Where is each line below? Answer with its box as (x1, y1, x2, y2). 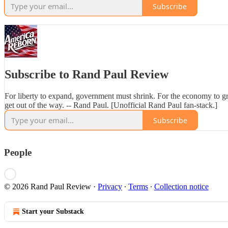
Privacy (98, 182, 122, 191)
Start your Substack (22, 207, 84, 215)
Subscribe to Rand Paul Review (5, 68, 168, 81)
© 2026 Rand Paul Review (4, 182, 91, 191)
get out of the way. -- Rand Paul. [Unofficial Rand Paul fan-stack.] (5, 101, 217, 109)
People (4, 147, 32, 158)
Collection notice (154, 182, 209, 191)
